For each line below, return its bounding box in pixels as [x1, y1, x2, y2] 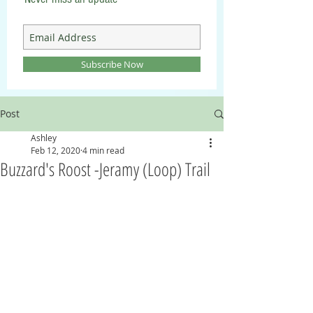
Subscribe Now [80, 58, 143, 71]
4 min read [82, 145, 124, 156]
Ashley [31, 132, 57, 143]
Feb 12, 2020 [31, 145, 80, 156]
